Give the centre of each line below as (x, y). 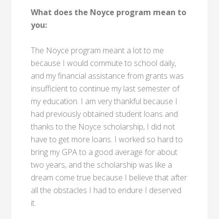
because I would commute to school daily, (104, 63)
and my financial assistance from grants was (108, 76)
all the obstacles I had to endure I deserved (106, 190)
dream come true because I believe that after (109, 177)
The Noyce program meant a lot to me (98, 50)
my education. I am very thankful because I (104, 101)
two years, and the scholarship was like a (102, 165)
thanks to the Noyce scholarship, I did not (103, 127)
